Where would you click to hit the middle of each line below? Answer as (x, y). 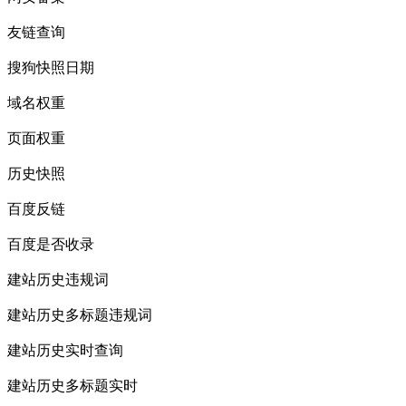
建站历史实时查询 (65, 351)
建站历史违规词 (58, 280)
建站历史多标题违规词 (80, 315)
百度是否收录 (51, 245)
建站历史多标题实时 (72, 386)
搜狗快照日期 (51, 68)
